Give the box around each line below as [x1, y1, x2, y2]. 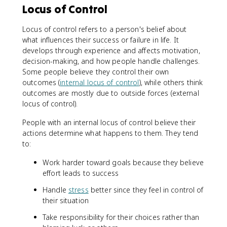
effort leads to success [43, 168, 119, 178]
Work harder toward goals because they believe [43, 158, 204, 167]
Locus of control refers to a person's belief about [22, 24, 187, 34]
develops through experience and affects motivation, [22, 46, 200, 55]
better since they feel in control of [88, 185, 204, 195]
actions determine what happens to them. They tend [22, 128, 199, 138]
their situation [43, 196, 89, 205]
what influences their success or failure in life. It [22, 35, 179, 45]
